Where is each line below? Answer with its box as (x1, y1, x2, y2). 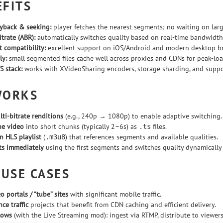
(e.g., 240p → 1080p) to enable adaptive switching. (63, 111, 222, 120)
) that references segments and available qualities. (65, 132, 218, 141)
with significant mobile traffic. (68, 190, 161, 199)
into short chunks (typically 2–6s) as (24, 121, 139, 131)
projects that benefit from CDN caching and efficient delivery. (28, 200, 216, 210)
